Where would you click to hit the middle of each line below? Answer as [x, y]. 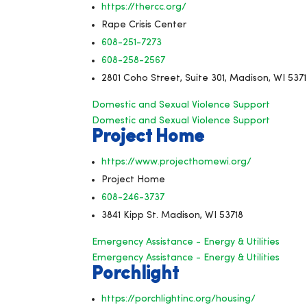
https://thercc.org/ [144, 7]
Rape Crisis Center [144, 25]
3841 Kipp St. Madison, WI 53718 [173, 215]
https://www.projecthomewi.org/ [177, 162]
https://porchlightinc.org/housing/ [179, 299]
